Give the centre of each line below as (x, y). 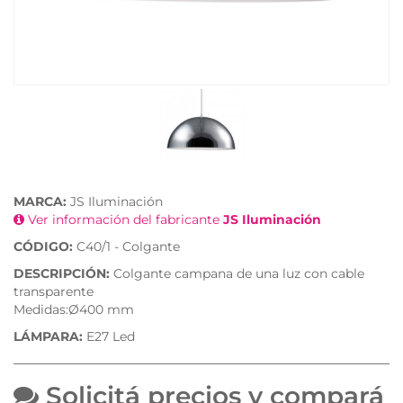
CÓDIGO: (43, 247)
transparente (54, 292)
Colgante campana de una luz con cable (237, 274)
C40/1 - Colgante (126, 247)
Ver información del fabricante (124, 220)
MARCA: (40, 202)
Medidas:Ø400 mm (74, 310)
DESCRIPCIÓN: (62, 274)
